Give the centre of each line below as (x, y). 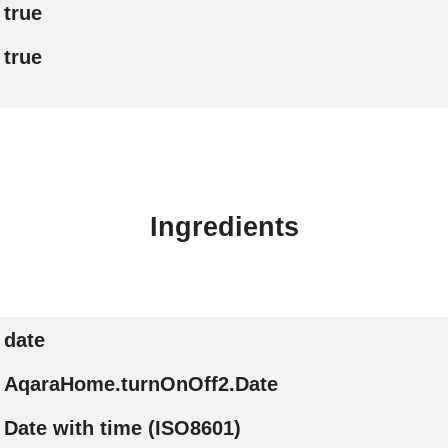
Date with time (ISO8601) (122, 427)
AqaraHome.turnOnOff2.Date (140, 383)
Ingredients (224, 227)
